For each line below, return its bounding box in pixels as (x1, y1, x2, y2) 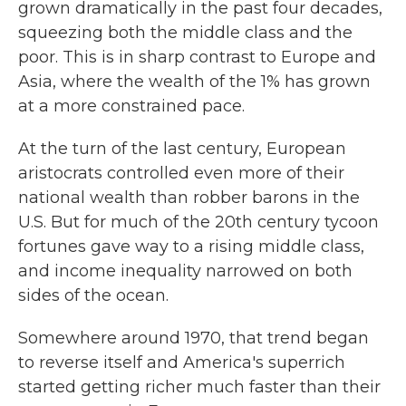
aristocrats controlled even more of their (18, 163, 344, 183)
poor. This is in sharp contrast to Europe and (18, 47, 376, 67)
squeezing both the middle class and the (18, 23, 353, 43)
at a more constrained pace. (18, 96, 245, 116)
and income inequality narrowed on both (18, 261, 353, 281)
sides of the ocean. (18, 285, 169, 305)
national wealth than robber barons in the (18, 188, 360, 208)
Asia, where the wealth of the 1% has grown (18, 72, 371, 92)
